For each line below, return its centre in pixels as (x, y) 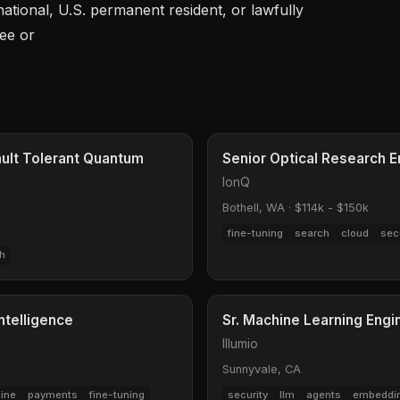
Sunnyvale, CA (262, 369)
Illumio (240, 343)
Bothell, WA (254, 207)
